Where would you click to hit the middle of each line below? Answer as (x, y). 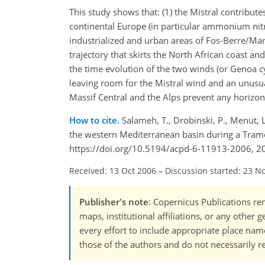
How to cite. (96, 120)
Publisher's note (114, 202)
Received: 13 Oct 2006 (113, 171)
